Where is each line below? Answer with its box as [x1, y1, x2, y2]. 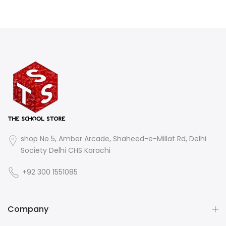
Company [8, 203, 48, 215]
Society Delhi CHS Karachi [21, 145, 111, 156]
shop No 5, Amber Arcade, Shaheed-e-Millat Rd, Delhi [21, 134, 207, 144]
